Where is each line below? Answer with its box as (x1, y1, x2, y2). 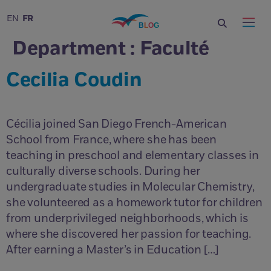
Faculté (139, 36, 209, 62)
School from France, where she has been (6, 132, 217, 148)
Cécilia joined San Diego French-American (6, 117, 227, 132)
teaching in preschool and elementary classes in (6, 148, 260, 163)
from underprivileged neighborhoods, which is (6, 211, 249, 226)
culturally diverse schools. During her (6, 164, 200, 179)
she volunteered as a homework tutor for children (6, 195, 263, 211)
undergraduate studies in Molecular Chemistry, (6, 180, 255, 195)
